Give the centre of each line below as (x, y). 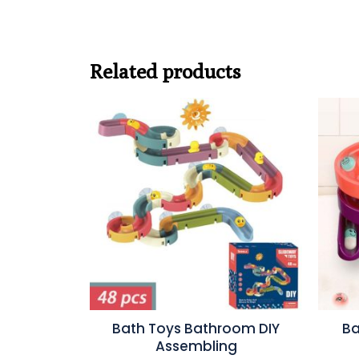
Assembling (196, 347)
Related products (165, 71)
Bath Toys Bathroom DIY (196, 329)
